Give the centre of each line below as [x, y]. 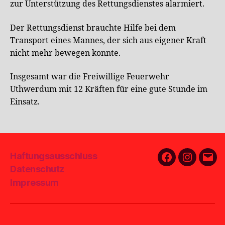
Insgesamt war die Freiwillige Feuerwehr [90, 77]
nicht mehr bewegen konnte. [65, 53]
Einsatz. [25, 102]
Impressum [34, 182]
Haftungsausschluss [54, 156]
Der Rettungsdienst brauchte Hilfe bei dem [93, 28]
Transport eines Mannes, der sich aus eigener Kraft [108, 40]
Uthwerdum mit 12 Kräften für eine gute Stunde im [109, 89]
